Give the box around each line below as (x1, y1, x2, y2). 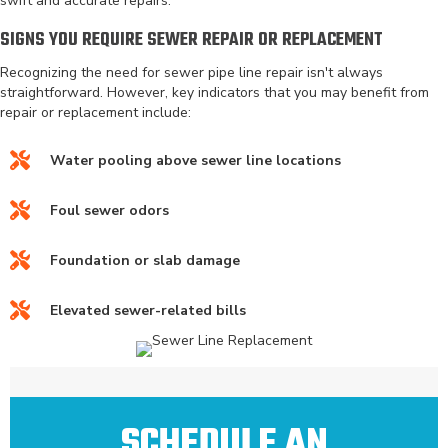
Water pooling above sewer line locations (50, 150, 341, 170)
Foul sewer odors (50, 200, 169, 220)
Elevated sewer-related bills (50, 300, 246, 320)
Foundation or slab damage (50, 250, 240, 270)
